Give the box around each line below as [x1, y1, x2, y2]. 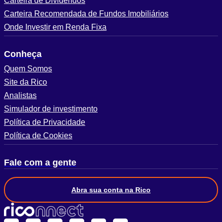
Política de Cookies [4, 131, 72, 140]
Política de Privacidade [4, 118, 85, 127]
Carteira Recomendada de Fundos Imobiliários [4, 9, 168, 18]
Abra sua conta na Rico [71, 185, 151, 194]
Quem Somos [4, 64, 52, 73]
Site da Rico [4, 78, 47, 87]
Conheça [4, 49, 42, 59]
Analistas [4, 91, 37, 100]
